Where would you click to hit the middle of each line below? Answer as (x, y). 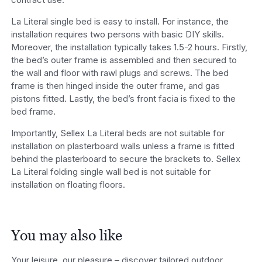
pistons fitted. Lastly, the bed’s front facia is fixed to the (123, 98)
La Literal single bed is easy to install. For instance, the (120, 21)
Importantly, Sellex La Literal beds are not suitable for (118, 133)
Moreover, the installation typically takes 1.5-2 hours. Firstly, (129, 47)
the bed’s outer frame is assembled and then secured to (124, 60)
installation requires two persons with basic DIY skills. (117, 34)
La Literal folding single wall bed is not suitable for (111, 171)
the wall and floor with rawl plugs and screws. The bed (120, 73)
